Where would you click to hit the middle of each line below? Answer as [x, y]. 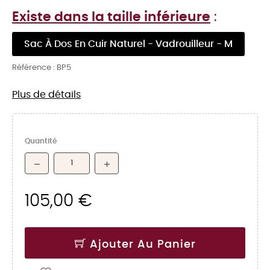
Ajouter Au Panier [143, 244]
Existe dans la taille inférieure [111, 17]
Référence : [34, 68]
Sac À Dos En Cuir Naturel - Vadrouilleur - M [128, 44]
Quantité [41, 141]
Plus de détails [46, 95]
